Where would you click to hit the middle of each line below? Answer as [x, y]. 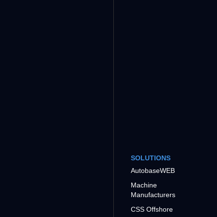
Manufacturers [153, 195]
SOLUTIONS [150, 158]
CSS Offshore [152, 209]
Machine [144, 185]
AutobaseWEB [153, 171]
